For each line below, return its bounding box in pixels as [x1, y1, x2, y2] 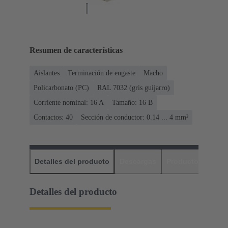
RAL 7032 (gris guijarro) [97, 83, 170, 92]
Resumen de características [30, 45, 123, 54]
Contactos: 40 [34, 113, 73, 121]
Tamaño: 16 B [112, 98, 153, 106]
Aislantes [34, 69, 60, 77]
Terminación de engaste [68, 69, 135, 77]
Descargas [120, 157, 156, 165]
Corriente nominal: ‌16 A [34, 98, 104, 106]
